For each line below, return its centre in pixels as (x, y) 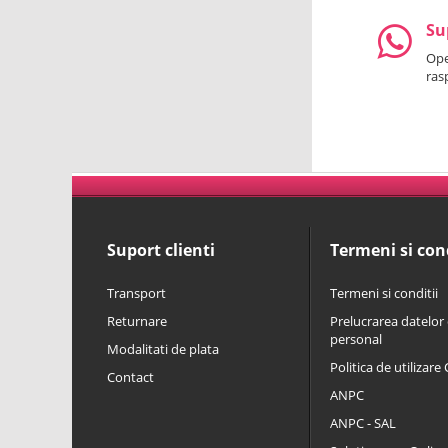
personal (356, 339)
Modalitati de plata (163, 349)
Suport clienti (161, 250)
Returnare (137, 321)
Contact (130, 377)
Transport (136, 293)
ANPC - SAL (363, 423)
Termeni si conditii (384, 293)
